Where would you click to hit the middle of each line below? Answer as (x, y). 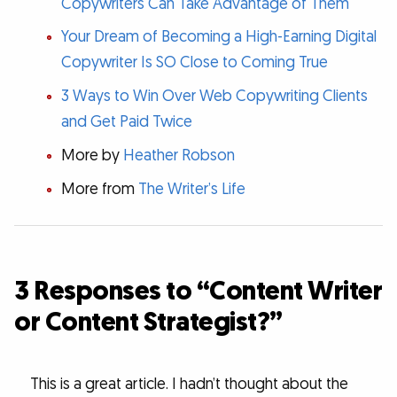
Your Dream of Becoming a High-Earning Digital (218, 37)
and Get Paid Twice (126, 122)
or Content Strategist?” (148, 322)
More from (99, 189)
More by (92, 155)
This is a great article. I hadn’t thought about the (189, 385)
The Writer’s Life (191, 189)
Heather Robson (179, 155)
